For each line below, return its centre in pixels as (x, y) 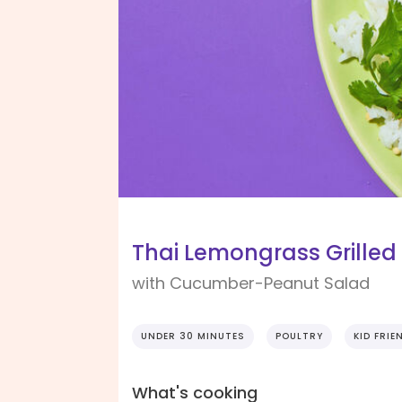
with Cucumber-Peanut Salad (251, 284)
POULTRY (299, 336)
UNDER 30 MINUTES (193, 336)
